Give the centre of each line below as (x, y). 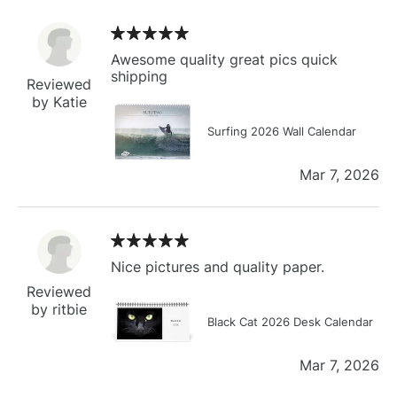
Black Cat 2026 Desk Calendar (290, 321)
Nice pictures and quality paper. (218, 266)
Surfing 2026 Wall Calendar (282, 131)
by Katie (59, 101)
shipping (139, 76)
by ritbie (59, 309)
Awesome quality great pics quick (224, 59)
